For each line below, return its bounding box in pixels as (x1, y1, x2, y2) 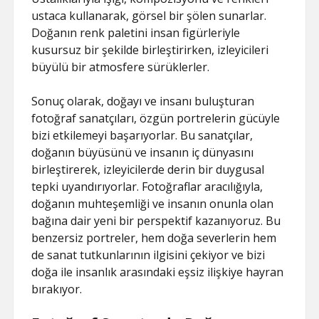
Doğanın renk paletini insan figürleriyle (31, 24, 241, 41)
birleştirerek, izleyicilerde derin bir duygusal (31, 161, 265, 177)
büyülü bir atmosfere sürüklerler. (31, 58, 210, 75)
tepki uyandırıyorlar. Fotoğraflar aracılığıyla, (31, 178, 263, 194)
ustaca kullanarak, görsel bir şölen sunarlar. (31, 7, 267, 23)
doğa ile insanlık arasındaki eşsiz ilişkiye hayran (31, 263, 284, 280)
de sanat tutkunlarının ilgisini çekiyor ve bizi (31, 246, 266, 263)
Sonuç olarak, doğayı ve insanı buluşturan (31, 93, 255, 109)
